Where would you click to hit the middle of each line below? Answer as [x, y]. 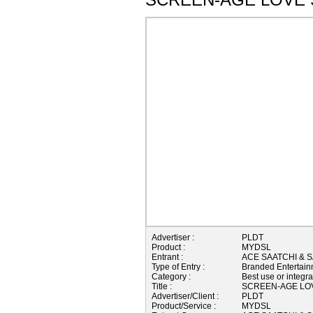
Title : [162, 286]
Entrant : [167, 257]
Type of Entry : [178, 267]
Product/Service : [184, 306]
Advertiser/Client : [185, 296]
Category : [171, 276]
